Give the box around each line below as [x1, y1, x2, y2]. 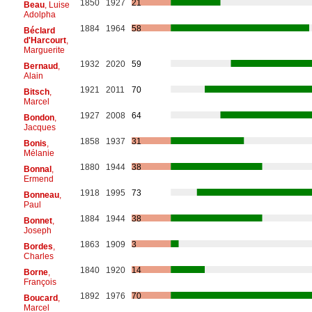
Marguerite [23, 45, 65, 55]
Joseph [23, 225, 52, 235]
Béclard [23, 25, 55, 36]
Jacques [23, 122, 56, 132]
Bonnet [23, 215, 52, 226]
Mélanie [23, 148, 54, 158]
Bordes [23, 241, 53, 251]
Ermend [23, 173, 54, 184]
